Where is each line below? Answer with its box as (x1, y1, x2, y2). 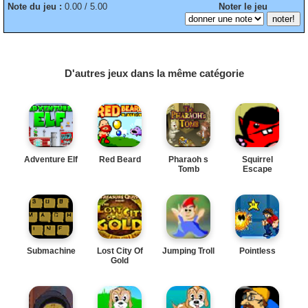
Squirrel (241, 154, 273, 164)
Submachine (26, 245, 76, 256)
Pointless (239, 245, 276, 256)
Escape (242, 164, 272, 174)
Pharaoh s (168, 154, 208, 164)
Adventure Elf (24, 154, 78, 164)
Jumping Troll (162, 245, 214, 256)
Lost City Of (96, 245, 143, 256)
